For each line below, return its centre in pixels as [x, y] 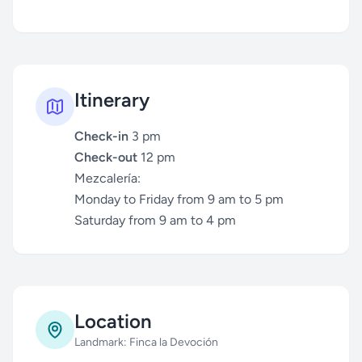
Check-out [106, 157]
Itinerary [112, 100]
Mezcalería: [107, 178]
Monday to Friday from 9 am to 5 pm [179, 199]
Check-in [101, 136]
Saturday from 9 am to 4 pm [155, 220]
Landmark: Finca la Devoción [146, 342]
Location [113, 321]
